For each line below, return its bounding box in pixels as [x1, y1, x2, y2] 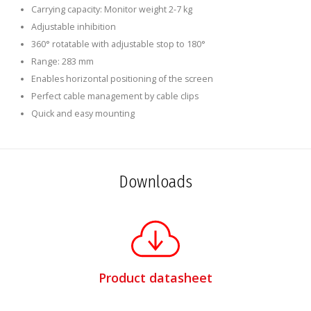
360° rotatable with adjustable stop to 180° [31, 37, 205, 50]
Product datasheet [99, 269, 212, 286]
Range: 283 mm [31, 55, 94, 67]
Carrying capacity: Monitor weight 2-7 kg [31, 3, 192, 15]
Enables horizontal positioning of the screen [31, 72, 213, 85]
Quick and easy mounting [31, 107, 135, 119]
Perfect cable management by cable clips [31, 90, 199, 102]
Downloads [119, 171, 192, 192]
